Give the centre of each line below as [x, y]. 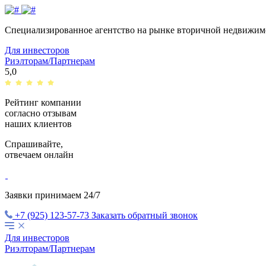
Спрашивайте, [34, 144]
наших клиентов [38, 124]
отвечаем [24, 155]
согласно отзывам [41, 113]
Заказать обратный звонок [145, 215]
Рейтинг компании [43, 102]
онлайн [59, 155]
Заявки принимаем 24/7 [53, 195]
